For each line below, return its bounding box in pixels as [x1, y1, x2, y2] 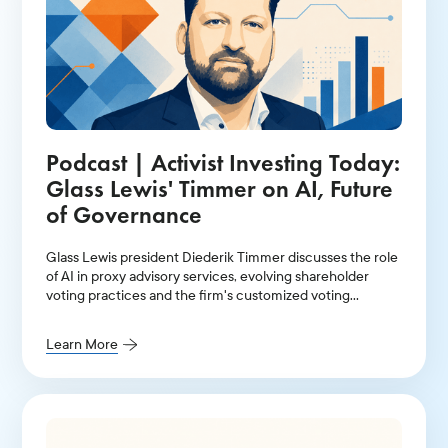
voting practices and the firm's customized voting [46, 286, 351, 304]
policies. [46, 305, 97, 323]
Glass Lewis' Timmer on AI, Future [46, 172, 394, 204]
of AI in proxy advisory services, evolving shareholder [46, 267, 370, 285]
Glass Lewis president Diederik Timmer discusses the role [46, 248, 399, 266]
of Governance [46, 198, 203, 230]
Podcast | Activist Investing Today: [46, 146, 401, 178]
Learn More [46, 335, 119, 353]
